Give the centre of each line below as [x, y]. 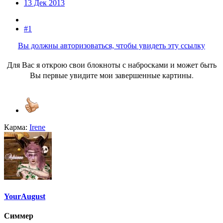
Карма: [16, 127]
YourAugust [25, 197]
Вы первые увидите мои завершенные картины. [111, 75]
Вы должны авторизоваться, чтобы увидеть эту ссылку [111, 45]
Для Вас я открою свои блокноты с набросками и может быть [111, 64]
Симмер [19, 216]
